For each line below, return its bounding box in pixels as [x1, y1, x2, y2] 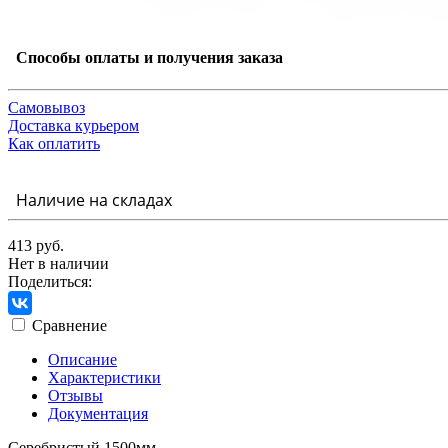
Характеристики [48, 368, 161, 386]
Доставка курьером [8, 116, 139, 134]
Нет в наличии [8, 254, 109, 272]
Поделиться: [8, 272, 92, 290]
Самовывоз [8, 98, 85, 116]
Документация [48, 404, 148, 422]
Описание [48, 350, 117, 368]
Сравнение [32, 316, 107, 334]
